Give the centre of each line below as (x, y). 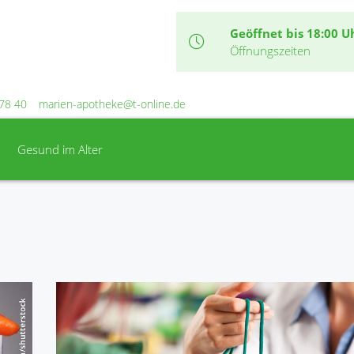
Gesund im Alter (60, 149)
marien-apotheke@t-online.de (112, 104)
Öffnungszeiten (270, 51)
